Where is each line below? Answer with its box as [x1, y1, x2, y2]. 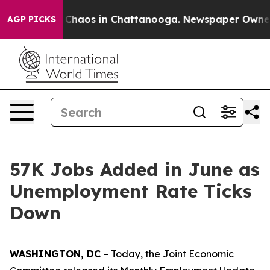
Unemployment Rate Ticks [10, 180, 252, 202]
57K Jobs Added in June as [10, 158, 260, 181]
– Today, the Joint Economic [101, 248, 234, 260]
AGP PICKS [7, 14, 56, 25]
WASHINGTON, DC [10, 248, 101, 260]
